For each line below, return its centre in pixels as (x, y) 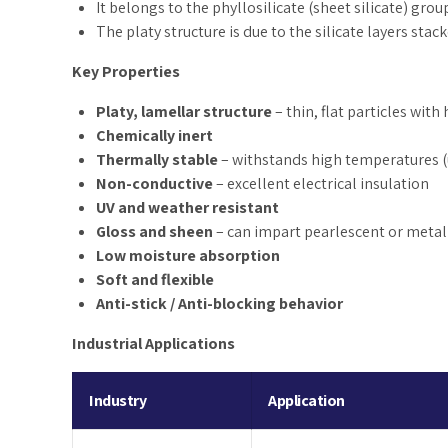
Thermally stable (157, 159)
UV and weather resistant (187, 207)
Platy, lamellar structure (184, 111)
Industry (118, 400)
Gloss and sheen (154, 231)
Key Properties (126, 71)
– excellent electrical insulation (321, 183)
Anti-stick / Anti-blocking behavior (219, 303)
